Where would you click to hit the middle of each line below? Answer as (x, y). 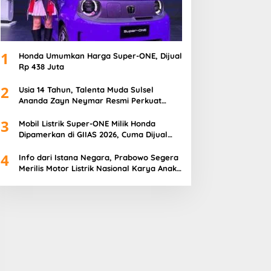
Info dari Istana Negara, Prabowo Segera (66, 158)
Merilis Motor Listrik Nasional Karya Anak (97, 168)
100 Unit (34, 145)
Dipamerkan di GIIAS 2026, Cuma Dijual (93, 135)
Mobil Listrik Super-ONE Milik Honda (87, 124)
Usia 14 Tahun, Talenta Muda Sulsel (86, 90)
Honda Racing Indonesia (65, 112)
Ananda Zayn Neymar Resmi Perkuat (90, 101)
